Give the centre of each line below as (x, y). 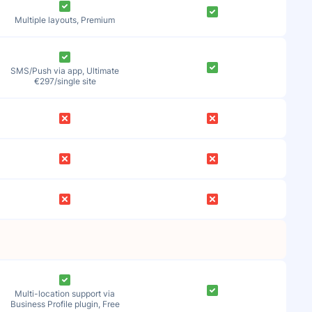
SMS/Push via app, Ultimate (65, 71)
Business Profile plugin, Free (65, 304)
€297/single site (65, 81)
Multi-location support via (65, 294)
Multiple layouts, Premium (65, 20)
